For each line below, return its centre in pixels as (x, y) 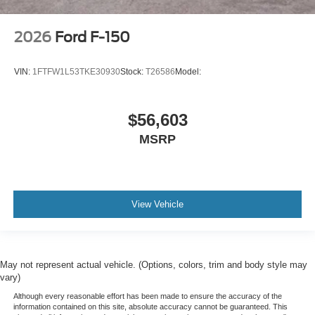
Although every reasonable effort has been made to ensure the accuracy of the (147, 296)
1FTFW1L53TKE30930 (76, 71)
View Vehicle (157, 204)
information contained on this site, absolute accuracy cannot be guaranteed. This (150, 307)
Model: (188, 71)
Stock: (133, 71)
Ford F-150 (92, 37)
